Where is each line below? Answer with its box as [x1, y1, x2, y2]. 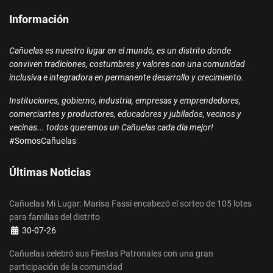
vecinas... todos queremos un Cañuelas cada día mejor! [9, 122, 213, 132]
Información [9, 12, 69, 26]
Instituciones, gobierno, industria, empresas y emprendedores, [9, 95, 241, 105]
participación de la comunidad [9, 261, 122, 272]
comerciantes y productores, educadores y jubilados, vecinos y [9, 108, 241, 119]
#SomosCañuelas [9, 135, 76, 146]
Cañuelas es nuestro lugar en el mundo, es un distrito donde [9, 45, 231, 55]
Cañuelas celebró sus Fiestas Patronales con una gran [9, 248, 213, 258]
